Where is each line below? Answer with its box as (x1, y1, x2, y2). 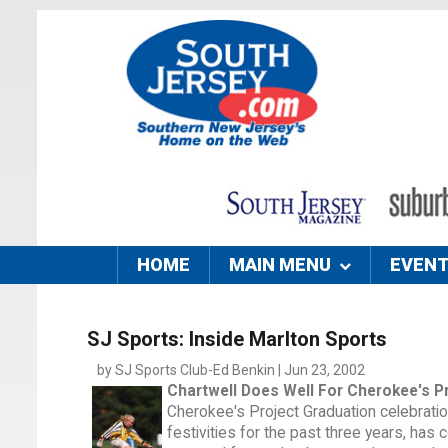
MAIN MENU (229, 254, 331, 276)
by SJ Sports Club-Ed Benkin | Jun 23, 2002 (97, 362, 365, 379)
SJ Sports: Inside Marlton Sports (87, 327, 387, 352)
